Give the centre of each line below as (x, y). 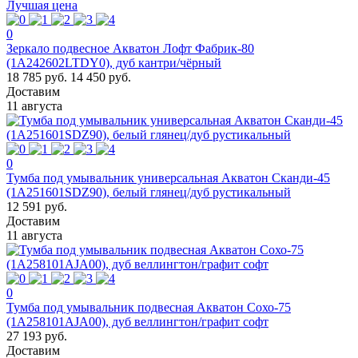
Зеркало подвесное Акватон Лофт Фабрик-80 (130, 48)
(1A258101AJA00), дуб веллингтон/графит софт (137, 321)
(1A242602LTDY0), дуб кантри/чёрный (114, 62)
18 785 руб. (37, 77)
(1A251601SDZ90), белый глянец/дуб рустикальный (149, 192)
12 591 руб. (37, 206)
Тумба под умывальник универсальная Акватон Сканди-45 (168, 177)
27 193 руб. (37, 336)
